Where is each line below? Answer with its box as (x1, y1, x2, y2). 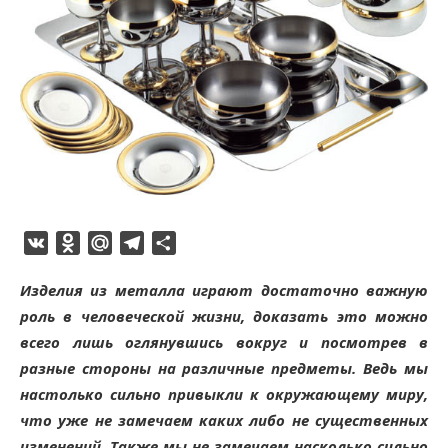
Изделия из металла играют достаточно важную (20, 280, 428, 301)
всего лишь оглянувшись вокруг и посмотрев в (20, 332, 428, 353)
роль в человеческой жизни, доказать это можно (20, 306, 428, 327)
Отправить (176, 232, 265, 255)
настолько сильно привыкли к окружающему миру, (20, 384, 428, 405)
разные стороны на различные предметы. (20, 358, 357, 379)
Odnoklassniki (80, 232, 186, 255)
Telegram (144, 232, 217, 255)
